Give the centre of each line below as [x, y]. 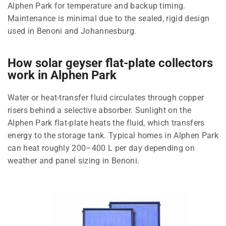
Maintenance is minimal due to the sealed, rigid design [109, 18]
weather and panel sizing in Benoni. [74, 160]
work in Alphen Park [62, 75]
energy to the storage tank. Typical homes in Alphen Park [113, 135]
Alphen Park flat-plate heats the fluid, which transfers [106, 123]
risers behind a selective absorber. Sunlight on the [100, 110]
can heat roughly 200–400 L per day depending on [101, 148]
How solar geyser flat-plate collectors [110, 63]
